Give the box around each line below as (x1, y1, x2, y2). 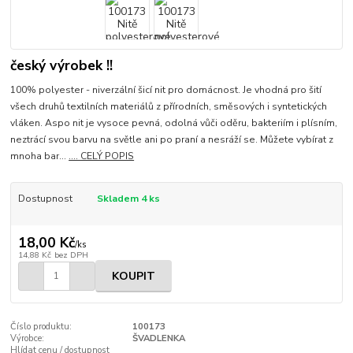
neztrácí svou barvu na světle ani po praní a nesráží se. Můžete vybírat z (10, 132, 334, 146)
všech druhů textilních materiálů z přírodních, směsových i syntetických (10, 99, 328, 113)
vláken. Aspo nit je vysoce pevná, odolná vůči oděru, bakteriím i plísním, (10, 116, 338, 129)
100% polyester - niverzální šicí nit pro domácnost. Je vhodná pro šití (10, 83, 322, 96)
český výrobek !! (10, 56, 113, 76)
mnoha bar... (10, 149, 69, 162)
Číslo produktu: (10, 321, 72, 333)
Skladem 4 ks (96, 191, 160, 205)
